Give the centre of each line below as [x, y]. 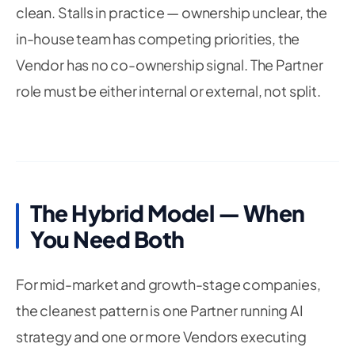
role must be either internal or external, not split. [168, 91]
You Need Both [107, 239]
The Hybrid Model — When [168, 213]
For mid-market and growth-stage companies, [168, 284]
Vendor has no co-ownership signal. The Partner [170, 65]
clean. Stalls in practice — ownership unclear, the [172, 12]
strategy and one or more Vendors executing [161, 336]
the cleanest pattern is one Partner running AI [160, 310]
